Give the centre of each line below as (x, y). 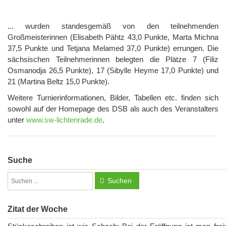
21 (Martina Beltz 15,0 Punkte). (59, 82)
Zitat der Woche (38, 209)
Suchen (120, 181)
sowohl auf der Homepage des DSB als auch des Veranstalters (113, 109)
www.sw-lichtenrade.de (64, 120)
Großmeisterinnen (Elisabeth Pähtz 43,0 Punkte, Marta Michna (113, 37)
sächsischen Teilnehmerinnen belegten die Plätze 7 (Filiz (113, 60)
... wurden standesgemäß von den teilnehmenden (113, 26)
